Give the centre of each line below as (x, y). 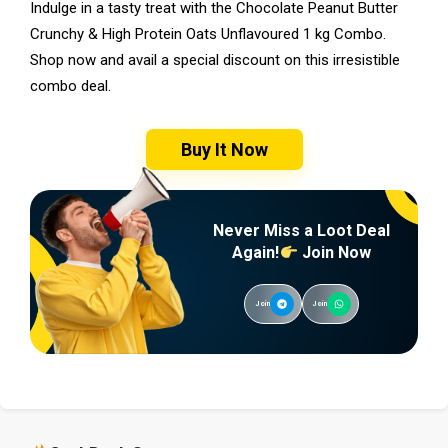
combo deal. (70, 85)
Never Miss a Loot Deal (302, 230)
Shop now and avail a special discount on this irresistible (215, 59)
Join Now (334, 252)
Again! (256, 252)
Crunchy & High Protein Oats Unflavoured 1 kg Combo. (208, 33)
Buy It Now (224, 149)
